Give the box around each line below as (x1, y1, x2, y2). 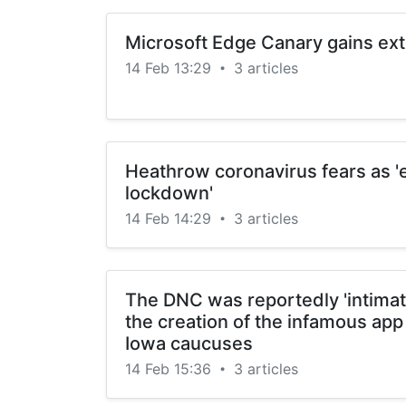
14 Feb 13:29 (125, 59, 216, 77)
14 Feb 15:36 (125, 360, 216, 378)
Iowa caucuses (125, 333, 253, 354)
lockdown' (125, 182, 213, 204)
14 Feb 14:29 (125, 209, 216, 227)
